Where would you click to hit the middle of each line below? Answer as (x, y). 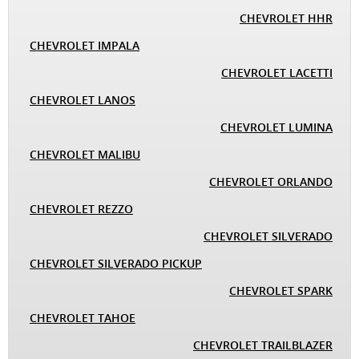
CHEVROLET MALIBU (85, 154)
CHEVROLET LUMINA (276, 127)
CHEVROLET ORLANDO (271, 182)
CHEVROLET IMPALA (85, 45)
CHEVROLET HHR (286, 18)
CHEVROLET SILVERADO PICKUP (116, 263)
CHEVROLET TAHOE (83, 318)
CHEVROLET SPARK (281, 290)
